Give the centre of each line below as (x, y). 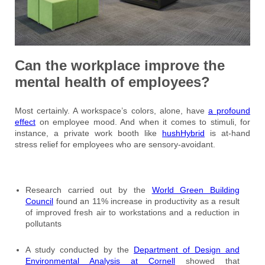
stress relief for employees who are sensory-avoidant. (115, 145)
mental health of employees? (112, 82)
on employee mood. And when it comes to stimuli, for (143, 122)
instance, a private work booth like (88, 133)
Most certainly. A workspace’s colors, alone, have (112, 111)
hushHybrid (183, 133)
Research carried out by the (89, 190)
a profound (229, 111)
